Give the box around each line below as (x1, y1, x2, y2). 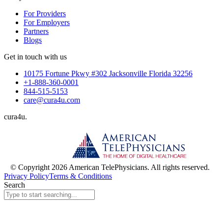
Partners (24, 27, 49, 36)
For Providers (24, 9, 66, 18)
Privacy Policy (4, 172, 49, 181)
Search (4, 181, 25, 190)
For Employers (24, 18, 70, 27)
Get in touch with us (4, 53, 67, 61)
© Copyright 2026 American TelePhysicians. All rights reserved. (10, 163, 210, 172)
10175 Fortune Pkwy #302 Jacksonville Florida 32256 (24, 69, 192, 78)
